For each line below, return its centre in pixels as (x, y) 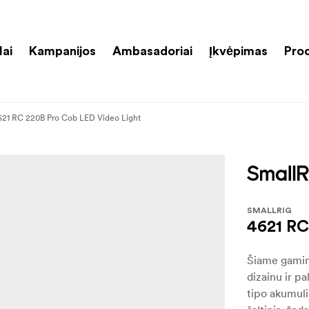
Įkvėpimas (238, 51)
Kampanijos (62, 51)
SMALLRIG (270, 210)
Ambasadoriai (152, 51)
